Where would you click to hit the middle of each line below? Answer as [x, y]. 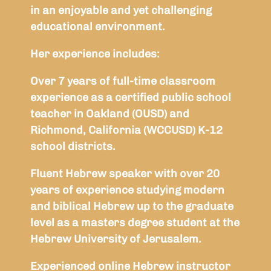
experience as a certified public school [131, 98]
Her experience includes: [95, 54]
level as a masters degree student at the [135, 223]
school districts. [73, 147]
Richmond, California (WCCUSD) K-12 [127, 130]
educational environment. [104, 27]
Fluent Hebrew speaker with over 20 [125, 174]
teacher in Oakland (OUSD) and [110, 114]
